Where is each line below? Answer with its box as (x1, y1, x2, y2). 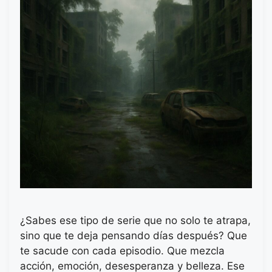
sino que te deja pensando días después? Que (20, 229, 247, 242)
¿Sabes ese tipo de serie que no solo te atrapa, (20, 214, 251, 227)
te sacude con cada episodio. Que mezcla (20, 245, 225, 257)
